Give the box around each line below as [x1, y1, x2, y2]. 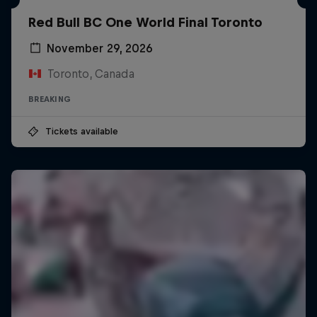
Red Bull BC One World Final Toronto [28, 14, 263, 30]
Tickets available [45, 125, 118, 137]
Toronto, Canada [47, 67, 134, 80]
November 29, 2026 [47, 41, 153, 54]
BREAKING [28, 94, 71, 103]
